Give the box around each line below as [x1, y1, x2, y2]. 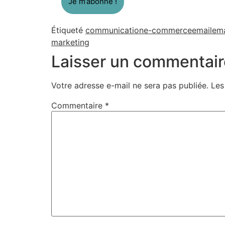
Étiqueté [51, 25, 85, 36]
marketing [51, 37, 89, 48]
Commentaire [51, 100, 105, 111]
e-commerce [144, 25, 192, 36]
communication [85, 25, 144, 36]
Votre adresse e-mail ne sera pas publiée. [51, 80, 208, 91]
